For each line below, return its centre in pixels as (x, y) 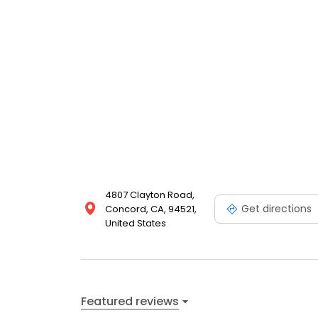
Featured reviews (130, 301)
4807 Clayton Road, (150, 195)
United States (136, 224)
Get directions (276, 208)
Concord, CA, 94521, (151, 209)
